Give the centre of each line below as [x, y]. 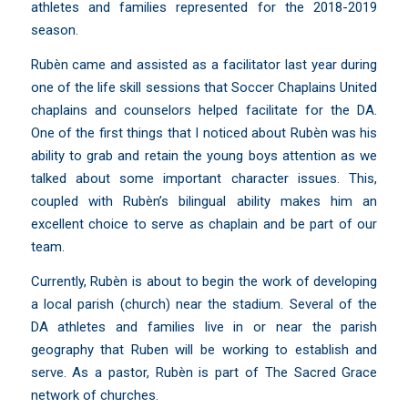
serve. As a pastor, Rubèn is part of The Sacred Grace [204, 372]
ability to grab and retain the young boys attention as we [204, 155]
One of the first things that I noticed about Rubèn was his [204, 133]
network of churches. [94, 395]
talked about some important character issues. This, [204, 178]
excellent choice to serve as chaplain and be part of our [204, 224]
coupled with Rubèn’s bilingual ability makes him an [204, 201]
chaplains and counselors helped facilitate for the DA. [204, 110]
